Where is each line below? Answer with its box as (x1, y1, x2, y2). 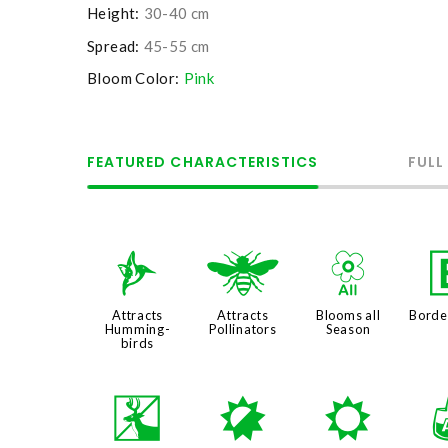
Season (325, 321, 371, 338)
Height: (87, 4, 140, 23)
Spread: (87, 36, 140, 55)
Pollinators (209, 321, 277, 338)
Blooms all (315, 307, 381, 324)
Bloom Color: (87, 68, 180, 87)
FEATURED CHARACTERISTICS (87, 151, 319, 172)
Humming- (104, 321, 171, 338)
